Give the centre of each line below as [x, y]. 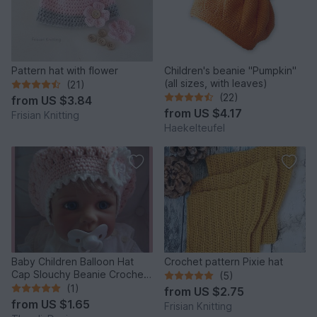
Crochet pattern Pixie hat [224, 261]
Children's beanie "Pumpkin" [230, 70]
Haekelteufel [195, 127]
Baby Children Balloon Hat [73, 261]
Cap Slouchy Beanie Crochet [79, 274]
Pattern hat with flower [65, 70]
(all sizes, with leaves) [216, 83]
